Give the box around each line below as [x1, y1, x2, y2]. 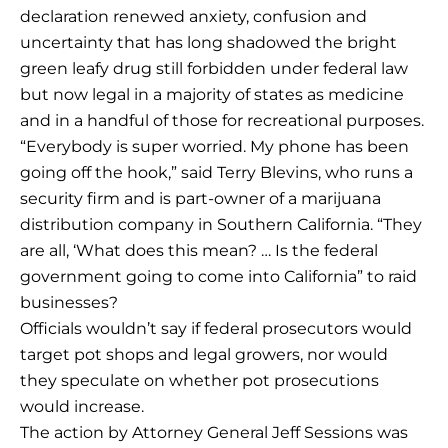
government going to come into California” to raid [20, 267, 417, 287]
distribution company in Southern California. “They [20, 215, 422, 235]
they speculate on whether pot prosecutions [20, 371, 379, 391]
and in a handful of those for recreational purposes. [20, 111, 424, 131]
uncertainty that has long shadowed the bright [20, 33, 397, 53]
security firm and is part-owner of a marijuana [20, 189, 381, 209]
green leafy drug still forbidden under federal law [20, 59, 408, 79]
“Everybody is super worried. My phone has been [20, 137, 409, 157]
